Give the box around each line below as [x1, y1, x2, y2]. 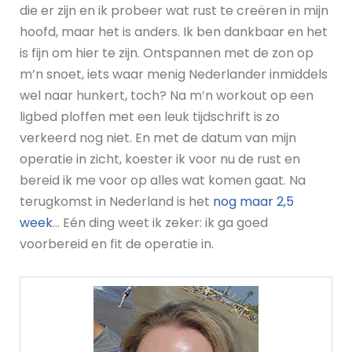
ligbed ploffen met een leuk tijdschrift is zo [20, 108, 280, 126]
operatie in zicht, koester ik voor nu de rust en [20, 150, 300, 169]
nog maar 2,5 [213, 192, 294, 211]
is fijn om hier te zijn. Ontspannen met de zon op [20, 44, 313, 63]
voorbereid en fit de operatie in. [20, 235, 214, 254]
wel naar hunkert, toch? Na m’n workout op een [20, 86, 313, 105]
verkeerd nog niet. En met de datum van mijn [20, 129, 296, 148]
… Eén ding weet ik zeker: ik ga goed [53, 214, 268, 233]
